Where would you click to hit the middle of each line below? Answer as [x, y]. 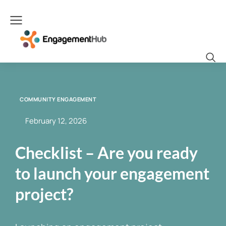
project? [44, 194]
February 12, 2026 [56, 121]
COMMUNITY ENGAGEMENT [58, 99]
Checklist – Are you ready [106, 153]
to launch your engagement [112, 173]
